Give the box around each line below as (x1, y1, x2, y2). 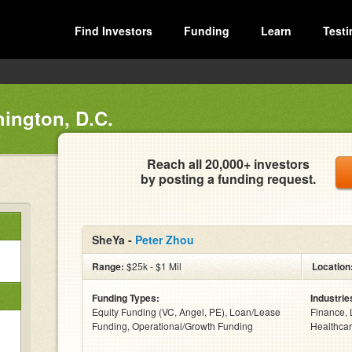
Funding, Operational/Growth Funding (92, 319, 253, 332)
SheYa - (92, 232, 135, 247)
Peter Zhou (135, 232, 194, 247)
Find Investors (75, 23, 152, 38)
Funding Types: (92, 291, 159, 305)
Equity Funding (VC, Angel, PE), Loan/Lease (92, 305, 280, 318)
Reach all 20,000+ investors (147, 155, 310, 173)
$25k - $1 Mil (124, 259, 181, 273)
